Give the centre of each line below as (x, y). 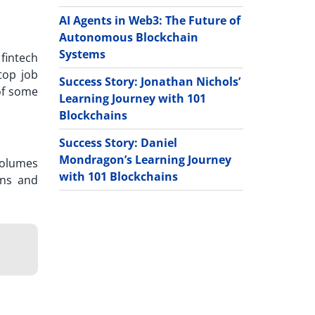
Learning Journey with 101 (132, 98)
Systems (82, 54)
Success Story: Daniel (118, 142)
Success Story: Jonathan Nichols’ (149, 81)
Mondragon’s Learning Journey (145, 159)
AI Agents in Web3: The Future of (149, 20)
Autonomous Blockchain (128, 37)
